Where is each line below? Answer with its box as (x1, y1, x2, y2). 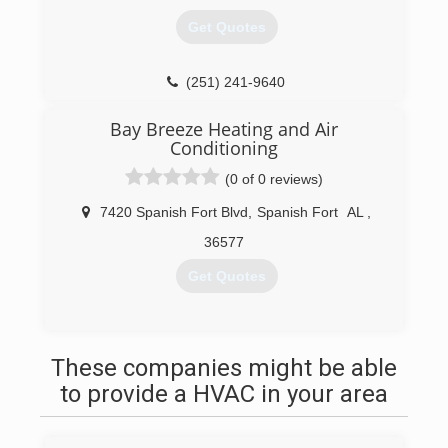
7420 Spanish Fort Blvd (100, 204, 248, 220)
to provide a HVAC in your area (60, 380, 388, 408)
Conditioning (170, 136, 278, 160)
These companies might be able (51, 354, 397, 382)
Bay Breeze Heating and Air (110, 117, 338, 141)
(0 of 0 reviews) (225, 171, 323, 187)
